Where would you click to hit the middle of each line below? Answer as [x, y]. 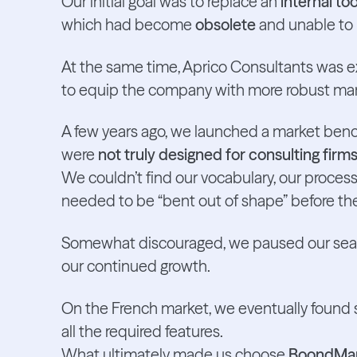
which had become [128, 25]
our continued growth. [135, 267]
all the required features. [142, 331]
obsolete [225, 25]
